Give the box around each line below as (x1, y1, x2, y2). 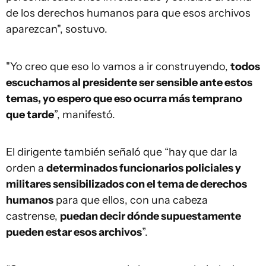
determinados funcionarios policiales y (46, 161, 241, 175)
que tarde (6, 108, 54, 121)
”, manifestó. (54, 108, 115, 121)
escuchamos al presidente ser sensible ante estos (6, 76, 252, 89)
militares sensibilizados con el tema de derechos (6, 178, 247, 191)
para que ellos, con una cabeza (53, 194, 208, 207)
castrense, (6, 210, 60, 223)
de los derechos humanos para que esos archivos (6, 7, 251, 20)
